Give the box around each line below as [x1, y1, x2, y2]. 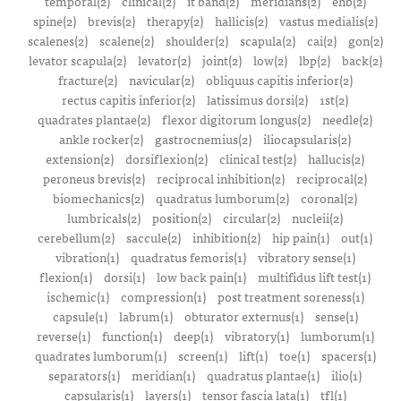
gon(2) [347, 30, 383, 50]
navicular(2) [128, 70, 194, 90]
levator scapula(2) [28, 50, 126, 70]
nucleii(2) [292, 208, 343, 227]
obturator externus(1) [183, 306, 303, 326]
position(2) [152, 208, 211, 227]
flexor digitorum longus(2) [162, 109, 311, 129]
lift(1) [238, 346, 268, 365]
